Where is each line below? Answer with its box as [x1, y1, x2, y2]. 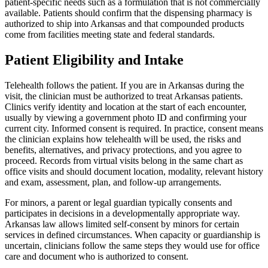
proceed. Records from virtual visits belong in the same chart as [5, 156, 243, 166]
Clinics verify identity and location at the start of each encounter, [5, 102, 246, 112]
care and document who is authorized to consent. [5, 251, 188, 262]
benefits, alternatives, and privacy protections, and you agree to [5, 145, 242, 156]
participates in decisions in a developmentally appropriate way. [5, 208, 240, 219]
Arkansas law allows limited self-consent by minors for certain [5, 219, 239, 230]
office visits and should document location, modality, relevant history [5, 166, 263, 177]
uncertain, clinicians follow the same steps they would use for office [5, 240, 260, 251]
